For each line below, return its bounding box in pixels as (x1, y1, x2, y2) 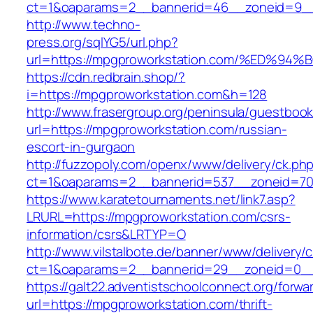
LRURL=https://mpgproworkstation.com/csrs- (27, 208, 291, 226)
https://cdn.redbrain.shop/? (27, 68, 186, 87)
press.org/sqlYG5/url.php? (27, 33, 178, 52)
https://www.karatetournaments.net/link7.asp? (27, 190, 296, 209)
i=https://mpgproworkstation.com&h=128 (27, 85, 268, 104)
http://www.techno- (27, 15, 141, 34)
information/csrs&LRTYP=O (27, 225, 186, 244)
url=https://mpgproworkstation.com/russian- (27, 120, 287, 139)
